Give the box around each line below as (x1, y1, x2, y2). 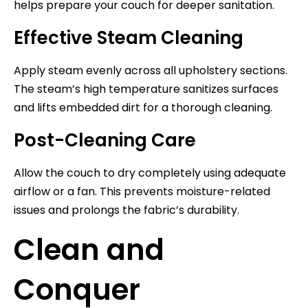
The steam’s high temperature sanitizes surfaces (14, 80, 278, 97)
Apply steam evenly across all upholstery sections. (14, 62, 287, 78)
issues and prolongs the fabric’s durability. (14, 201, 239, 218)
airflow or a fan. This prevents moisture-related (14, 183, 270, 199)
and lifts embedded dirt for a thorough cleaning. (14, 99, 272, 115)
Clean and (14, 229, 164, 270)
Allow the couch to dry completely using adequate (14, 164, 286, 181)
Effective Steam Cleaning (14, 25, 243, 50)
